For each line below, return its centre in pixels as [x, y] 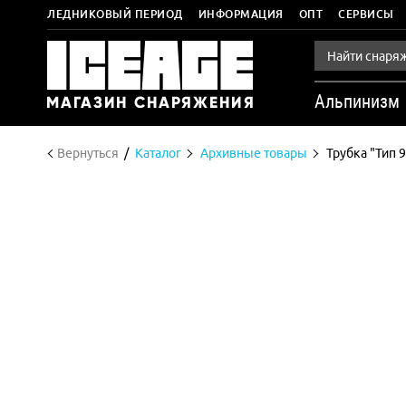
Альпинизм [357, 101]
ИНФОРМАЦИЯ [241, 14]
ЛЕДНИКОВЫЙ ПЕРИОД [115, 14]
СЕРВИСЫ [366, 14]
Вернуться [88, 153]
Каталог [158, 153]
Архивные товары [254, 153]
